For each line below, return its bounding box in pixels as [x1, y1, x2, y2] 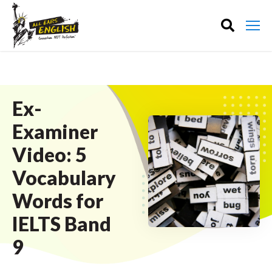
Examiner [12, 120, 98, 143]
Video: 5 [12, 143, 87, 166]
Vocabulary [12, 166, 116, 189]
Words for [12, 189, 103, 212]
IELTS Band [12, 212, 111, 236]
